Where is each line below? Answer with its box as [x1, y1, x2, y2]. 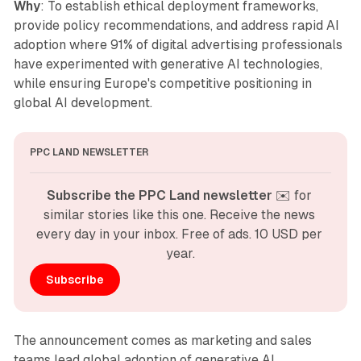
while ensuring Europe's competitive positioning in [13, 76, 312, 92]
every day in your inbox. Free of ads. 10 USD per [35, 226, 322, 243]
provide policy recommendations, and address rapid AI [13, 18, 339, 34]
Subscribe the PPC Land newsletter [46, 188, 272, 204]
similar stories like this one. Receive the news [43, 207, 315, 223]
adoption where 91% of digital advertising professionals [13, 37, 342, 53]
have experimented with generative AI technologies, [13, 56, 322, 73]
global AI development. [13, 95, 152, 111]
